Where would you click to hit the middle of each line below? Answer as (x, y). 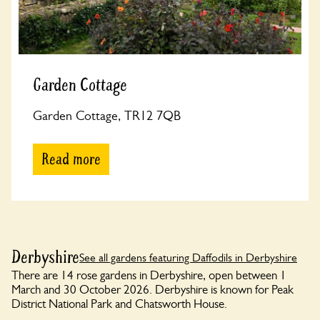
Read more (71, 159)
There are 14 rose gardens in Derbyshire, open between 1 (149, 275)
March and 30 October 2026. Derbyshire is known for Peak (152, 290)
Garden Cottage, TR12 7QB (107, 116)
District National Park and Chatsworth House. (119, 304)
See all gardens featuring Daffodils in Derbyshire (188, 257)
